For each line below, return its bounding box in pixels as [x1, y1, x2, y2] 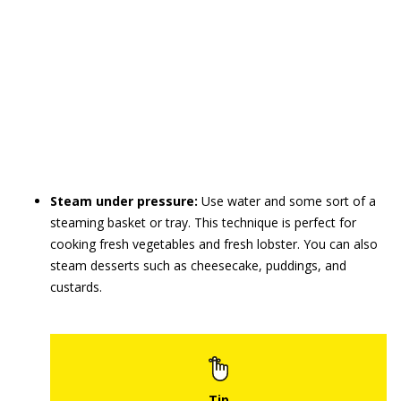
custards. [50, 278, 102, 295]
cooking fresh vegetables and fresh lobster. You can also [50, 235, 378, 252]
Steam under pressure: [50, 192, 201, 209]
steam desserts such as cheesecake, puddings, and [50, 257, 346, 274]
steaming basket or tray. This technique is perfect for [50, 214, 356, 231]
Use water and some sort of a [201, 192, 376, 209]
